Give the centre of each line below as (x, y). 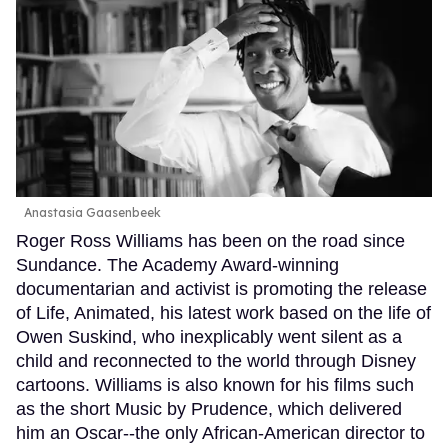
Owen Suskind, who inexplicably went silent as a (209, 337)
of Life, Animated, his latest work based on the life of (223, 313)
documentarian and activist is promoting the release (221, 289)
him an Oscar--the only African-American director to (220, 433)
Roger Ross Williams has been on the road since (210, 241)
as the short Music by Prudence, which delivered (209, 409)
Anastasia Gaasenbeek (92, 213)
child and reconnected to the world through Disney (216, 361)
